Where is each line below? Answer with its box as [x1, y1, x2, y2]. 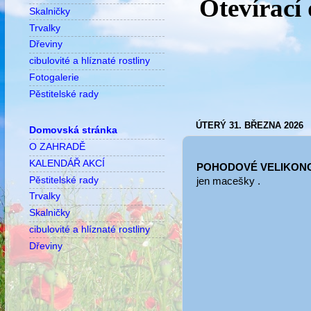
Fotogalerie [29, 72, 79, 83]
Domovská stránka [29, 125, 117, 136]
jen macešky [196, 175, 258, 187]
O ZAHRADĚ [29, 142, 85, 153]
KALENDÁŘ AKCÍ [29, 158, 105, 169]
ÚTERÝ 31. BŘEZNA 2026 [196, 120, 303, 131]
